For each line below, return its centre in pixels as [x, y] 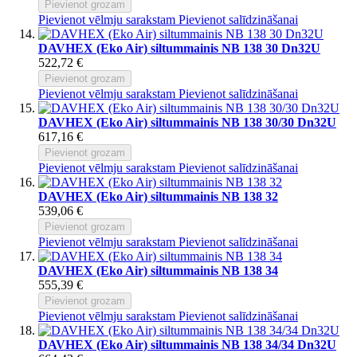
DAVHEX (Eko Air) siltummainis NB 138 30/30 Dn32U [187, 122]
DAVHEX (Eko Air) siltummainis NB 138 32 [158, 196]
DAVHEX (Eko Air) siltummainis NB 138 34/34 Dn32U [187, 344]
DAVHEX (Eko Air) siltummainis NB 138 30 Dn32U [179, 48]
